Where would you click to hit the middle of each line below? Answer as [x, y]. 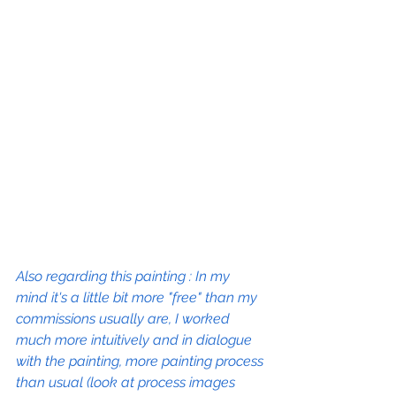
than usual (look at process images [127, 383]
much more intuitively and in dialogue [136, 340]
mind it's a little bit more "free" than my [138, 298]
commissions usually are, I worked [125, 319]
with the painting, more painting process [141, 362]
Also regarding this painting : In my [125, 277]
